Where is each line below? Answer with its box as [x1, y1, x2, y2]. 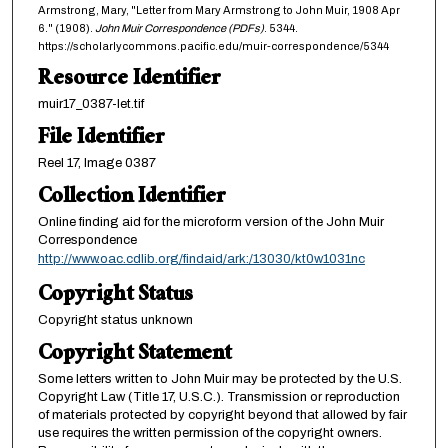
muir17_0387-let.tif [37, 96, 144, 111]
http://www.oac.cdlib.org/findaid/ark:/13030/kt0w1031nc [37, 251, 365, 266]
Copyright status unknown [37, 312, 193, 327]
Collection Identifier [37, 177, 226, 219]
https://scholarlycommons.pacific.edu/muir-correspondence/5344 [37, 39, 389, 52]
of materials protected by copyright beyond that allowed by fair [37, 407, 407, 422]
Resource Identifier [37, 59, 221, 101]
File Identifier [37, 118, 165, 160]
